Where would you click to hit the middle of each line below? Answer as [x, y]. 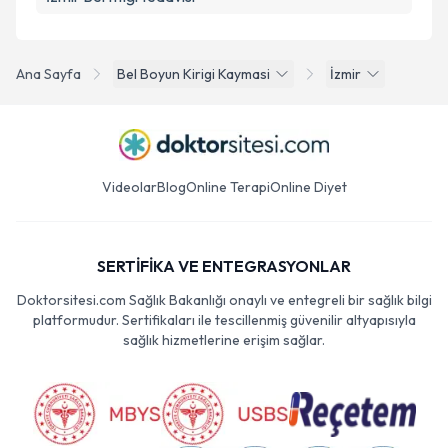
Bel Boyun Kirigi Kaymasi [193, 74]
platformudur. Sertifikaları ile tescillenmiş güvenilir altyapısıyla [224, 320]
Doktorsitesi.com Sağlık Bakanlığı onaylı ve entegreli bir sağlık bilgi [224, 300]
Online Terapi [227, 187]
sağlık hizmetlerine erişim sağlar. [224, 340]
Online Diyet [308, 187]
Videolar [129, 187]
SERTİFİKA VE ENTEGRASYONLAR [224, 266]
